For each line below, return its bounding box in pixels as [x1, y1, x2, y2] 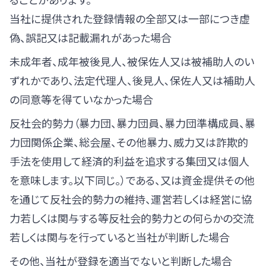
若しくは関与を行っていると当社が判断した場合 [9, 229, 230, 245]
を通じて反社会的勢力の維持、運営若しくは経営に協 [9, 191, 252, 207]
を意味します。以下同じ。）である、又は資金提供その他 [9, 172, 255, 188]
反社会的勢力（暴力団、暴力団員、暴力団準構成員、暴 [9, 115, 255, 131]
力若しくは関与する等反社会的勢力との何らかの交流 [9, 210, 254, 226]
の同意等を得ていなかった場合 [9, 91, 153, 107]
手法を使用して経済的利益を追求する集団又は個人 [9, 153, 249, 169]
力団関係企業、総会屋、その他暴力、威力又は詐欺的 [9, 134, 248, 150]
